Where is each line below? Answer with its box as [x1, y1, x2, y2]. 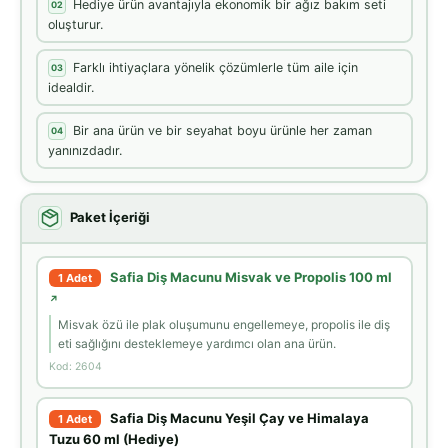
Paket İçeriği [69, 208, 150, 225]
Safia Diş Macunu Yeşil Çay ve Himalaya [110, 410, 369, 427]
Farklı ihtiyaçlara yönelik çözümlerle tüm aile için [73, 59, 358, 75]
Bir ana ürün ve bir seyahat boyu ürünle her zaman [73, 122, 372, 138]
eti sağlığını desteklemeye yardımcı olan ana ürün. [58, 336, 336, 352]
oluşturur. [48, 16, 103, 32]
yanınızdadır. [48, 142, 122, 158]
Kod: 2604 [49, 360, 102, 374]
